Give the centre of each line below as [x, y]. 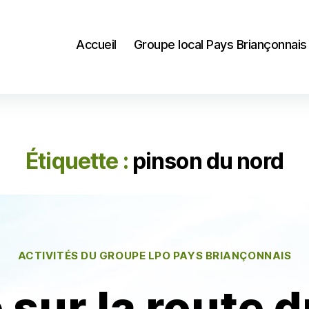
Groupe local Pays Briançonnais [220, 44]
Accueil [96, 44]
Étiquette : [77, 161]
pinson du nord [208, 161]
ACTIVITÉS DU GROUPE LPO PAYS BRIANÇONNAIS [154, 255]
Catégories [185, 249]
